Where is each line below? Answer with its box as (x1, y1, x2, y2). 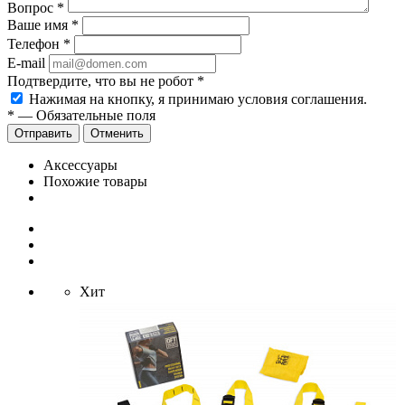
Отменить (90, 127, 144, 141)
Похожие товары (43, 174, 147, 190)
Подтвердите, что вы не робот (7, 73, 197, 89)
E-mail (7, 55, 45, 71)
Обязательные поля (36, 108, 155, 124)
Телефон (7, 36, 63, 52)
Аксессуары (43, 157, 118, 174)
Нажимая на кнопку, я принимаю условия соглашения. (29, 91, 367, 108)
